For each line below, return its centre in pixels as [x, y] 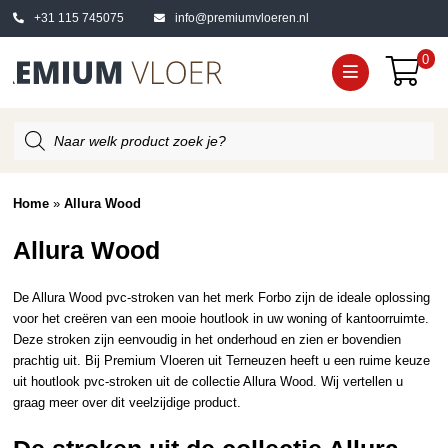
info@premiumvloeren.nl [242, 18]
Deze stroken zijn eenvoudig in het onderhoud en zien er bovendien [207, 340]
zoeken [33, 139]
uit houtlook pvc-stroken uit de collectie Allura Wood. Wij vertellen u [208, 382]
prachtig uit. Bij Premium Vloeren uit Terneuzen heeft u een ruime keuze [222, 361]
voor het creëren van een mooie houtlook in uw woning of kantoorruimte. [221, 319]
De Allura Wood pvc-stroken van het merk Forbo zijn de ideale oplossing [222, 298]
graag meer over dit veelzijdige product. [127, 403]
